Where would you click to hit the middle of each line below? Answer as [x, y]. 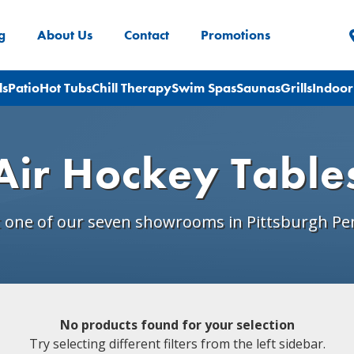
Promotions [235, 35]
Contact [146, 35]
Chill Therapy [132, 88]
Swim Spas [204, 88]
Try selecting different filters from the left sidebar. [177, 344]
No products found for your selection [177, 325]
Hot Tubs [66, 88]
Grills [296, 88]
